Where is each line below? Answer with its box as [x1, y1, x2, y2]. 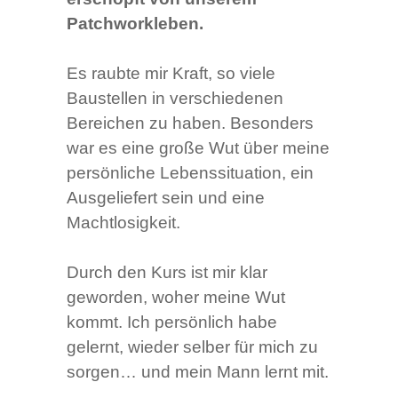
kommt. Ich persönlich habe [66, 312, 277, 331]
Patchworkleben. [66, 13, 203, 33]
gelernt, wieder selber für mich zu [66, 337, 318, 356]
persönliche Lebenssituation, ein [66, 163, 314, 182]
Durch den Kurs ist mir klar [66, 262, 267, 282]
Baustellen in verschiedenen [66, 88, 283, 107]
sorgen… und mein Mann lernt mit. [66, 362, 329, 381]
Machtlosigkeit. [66, 212, 180, 232]
